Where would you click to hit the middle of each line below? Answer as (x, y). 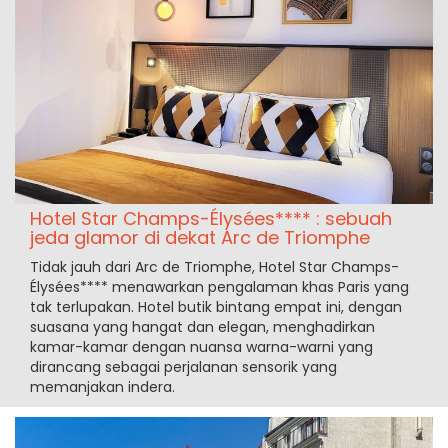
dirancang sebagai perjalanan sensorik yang (183, 367)
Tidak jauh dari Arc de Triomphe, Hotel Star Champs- (214, 267)
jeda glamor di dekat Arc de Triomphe (200, 238)
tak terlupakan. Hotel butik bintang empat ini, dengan (216, 307)
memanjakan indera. (102, 387)
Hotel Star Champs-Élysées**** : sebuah (211, 219)
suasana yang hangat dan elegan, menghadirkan (202, 327)
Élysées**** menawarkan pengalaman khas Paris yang (219, 287)
